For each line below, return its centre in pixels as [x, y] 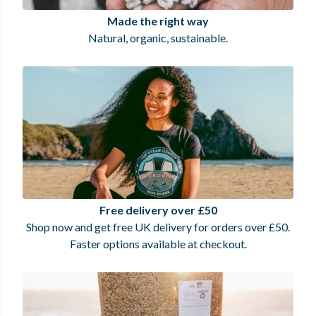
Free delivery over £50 [158, 209]
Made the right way [158, 20]
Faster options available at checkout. [158, 243]
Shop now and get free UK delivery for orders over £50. [158, 226]
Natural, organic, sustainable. [158, 37]
